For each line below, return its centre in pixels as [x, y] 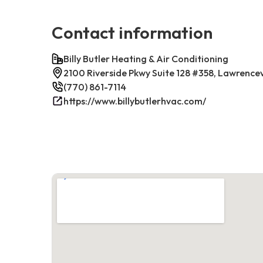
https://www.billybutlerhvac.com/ [135, 101]
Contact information [132, 32]
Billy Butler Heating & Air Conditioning [146, 58]
